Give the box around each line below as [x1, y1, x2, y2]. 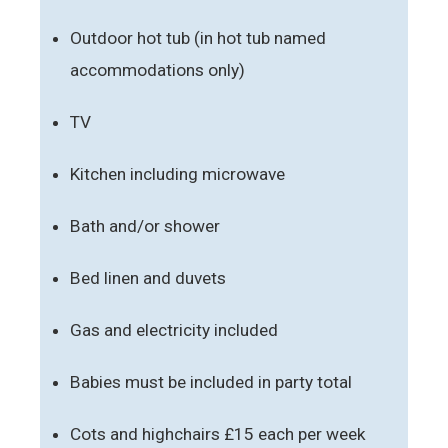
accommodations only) [70, 59, 245, 80]
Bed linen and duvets [70, 267, 226, 288]
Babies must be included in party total [70, 371, 352, 392]
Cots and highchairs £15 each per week [70, 423, 366, 444]
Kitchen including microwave [70, 163, 285, 184]
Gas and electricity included [70, 319, 278, 340]
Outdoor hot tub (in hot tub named [70, 27, 326, 48]
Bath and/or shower [70, 215, 220, 236]
